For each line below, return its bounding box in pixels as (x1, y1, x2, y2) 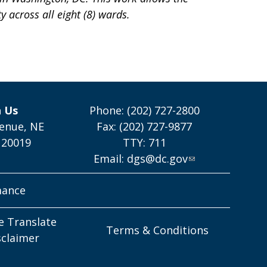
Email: (94, 151, 128, 166)
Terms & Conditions (106, 222, 209, 237)
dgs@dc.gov (127, 151, 188, 166)
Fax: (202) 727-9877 (97, 119, 193, 133)
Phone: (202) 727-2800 (89, 103, 200, 117)
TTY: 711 (122, 135, 166, 150)
